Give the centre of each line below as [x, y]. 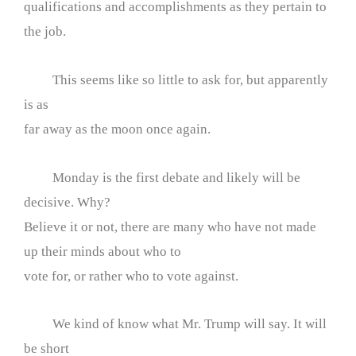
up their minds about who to [103, 251]
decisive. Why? [67, 202]
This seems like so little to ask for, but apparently [176, 79]
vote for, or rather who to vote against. [131, 276]
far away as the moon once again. [117, 129]
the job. [45, 31]
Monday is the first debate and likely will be [162, 177]
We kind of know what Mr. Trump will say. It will [175, 324]
